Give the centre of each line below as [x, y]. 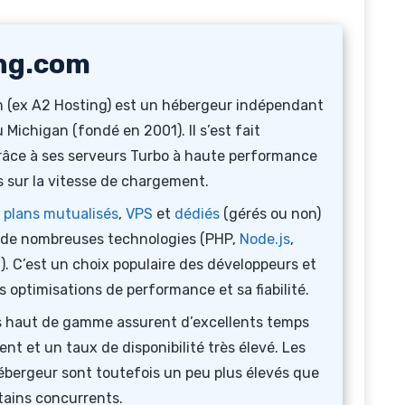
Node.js [265, 239]
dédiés [197, 214]
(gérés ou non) [270, 214]
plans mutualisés [61, 214]
